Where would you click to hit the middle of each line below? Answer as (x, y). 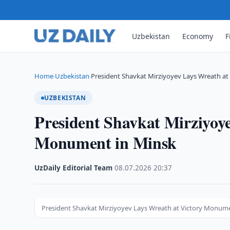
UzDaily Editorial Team (74, 168)
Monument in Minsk (106, 142)
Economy (198, 36)
